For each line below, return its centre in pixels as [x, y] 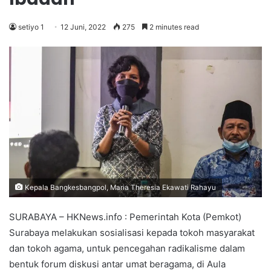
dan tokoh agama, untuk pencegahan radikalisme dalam [127, 249]
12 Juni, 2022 [83, 27]
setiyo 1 [31, 27]
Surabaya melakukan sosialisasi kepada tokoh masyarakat [132, 233]
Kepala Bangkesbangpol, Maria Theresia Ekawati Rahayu [119, 188]
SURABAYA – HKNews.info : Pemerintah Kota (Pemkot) [125, 217]
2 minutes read [173, 27]
